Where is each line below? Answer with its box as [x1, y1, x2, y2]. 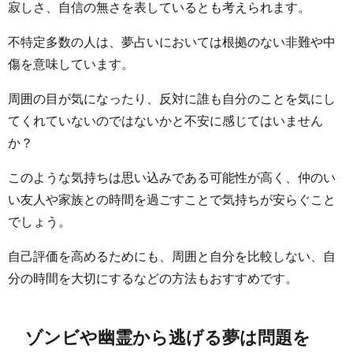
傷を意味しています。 [8, 57, 134, 70]
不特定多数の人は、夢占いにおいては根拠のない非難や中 [8, 35, 336, 48]
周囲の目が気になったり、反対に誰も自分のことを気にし [8, 91, 336, 105]
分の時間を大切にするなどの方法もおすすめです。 [8, 271, 298, 284]
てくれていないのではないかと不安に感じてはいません [8, 113, 323, 127]
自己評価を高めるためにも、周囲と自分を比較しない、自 [8, 249, 336, 262]
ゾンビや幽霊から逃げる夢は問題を [25, 328, 311, 346]
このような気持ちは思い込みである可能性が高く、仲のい [8, 170, 336, 184]
